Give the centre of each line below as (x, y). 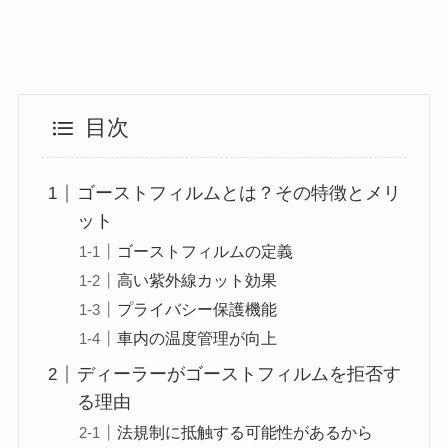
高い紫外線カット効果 (197, 280)
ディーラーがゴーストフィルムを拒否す (239, 374)
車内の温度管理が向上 (197, 338)
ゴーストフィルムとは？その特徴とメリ (239, 193)
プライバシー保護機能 (197, 309)
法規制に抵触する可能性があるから (245, 432)
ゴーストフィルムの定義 (205, 251)
